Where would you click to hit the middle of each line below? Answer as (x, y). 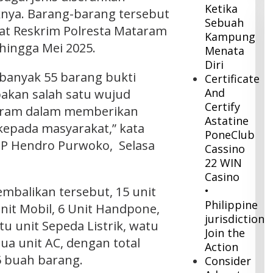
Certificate (232, 79)
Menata (225, 51)
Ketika (222, 9)
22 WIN (224, 163)
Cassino (225, 149)
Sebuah (225, 23)
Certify (223, 107)
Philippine (232, 205)
